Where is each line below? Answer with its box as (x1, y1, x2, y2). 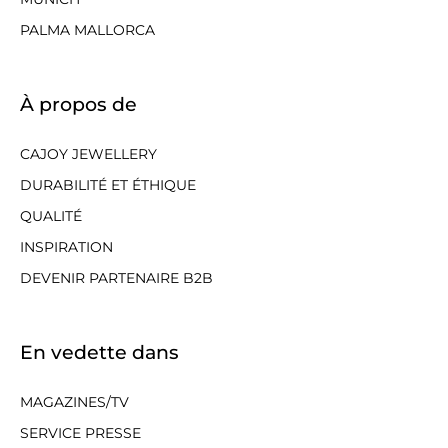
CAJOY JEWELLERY (20, 144, 157, 163)
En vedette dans (20, 340, 179, 364)
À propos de (20, 92, 137, 116)
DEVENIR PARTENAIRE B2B (20, 268, 213, 287)
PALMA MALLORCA (20, 20, 155, 39)
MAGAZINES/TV (20, 392, 129, 411)
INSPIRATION (20, 237, 113, 256)
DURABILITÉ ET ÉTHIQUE (20, 175, 196, 194)
